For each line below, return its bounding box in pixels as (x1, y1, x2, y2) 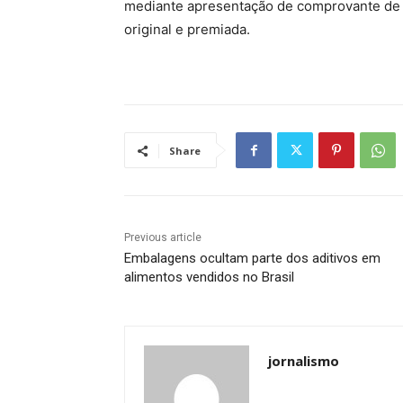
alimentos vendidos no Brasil (124, 269, 294, 286)
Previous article (124, 231, 201, 245)
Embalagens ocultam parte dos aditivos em (124, 250, 381, 267)
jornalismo (268, 352, 339, 371)
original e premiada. (124, 21, 250, 39)
